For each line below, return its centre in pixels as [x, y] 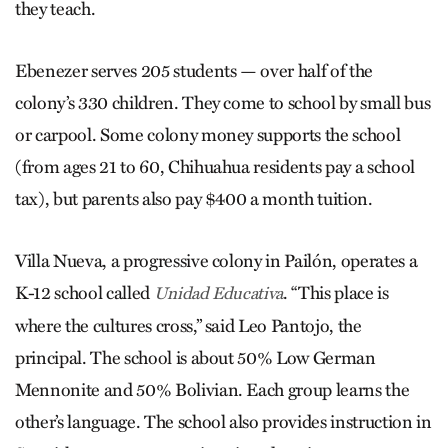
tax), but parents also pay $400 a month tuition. [194, 198]
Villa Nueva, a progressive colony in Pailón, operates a [216, 260]
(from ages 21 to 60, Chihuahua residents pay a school [215, 166]
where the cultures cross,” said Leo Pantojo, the [188, 325]
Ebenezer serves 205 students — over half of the [194, 70]
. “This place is [336, 292]
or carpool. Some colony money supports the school [208, 134]
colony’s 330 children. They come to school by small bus [223, 102]
